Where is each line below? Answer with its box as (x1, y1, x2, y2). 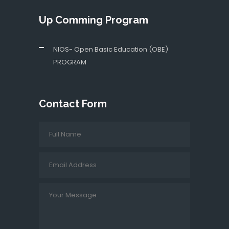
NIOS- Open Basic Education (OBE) (53, 44, 168, 54)
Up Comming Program (39, 14, 148, 26)
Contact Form (39, 98, 107, 110)
